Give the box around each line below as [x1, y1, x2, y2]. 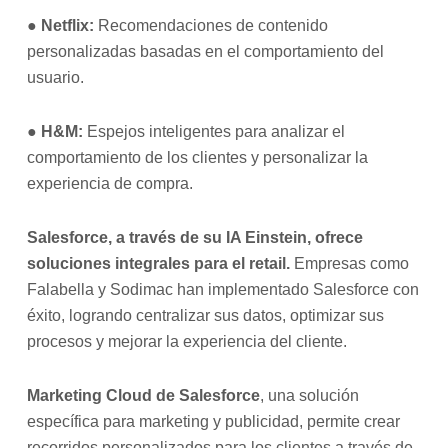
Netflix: [41, 17, 95, 35]
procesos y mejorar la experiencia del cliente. [27, 333, 348, 351]
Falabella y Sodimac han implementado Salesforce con [27, 281, 420, 299]
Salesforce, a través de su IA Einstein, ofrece [27, 229, 364, 247]
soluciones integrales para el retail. [27, 255, 291, 273]
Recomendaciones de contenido [94, 17, 329, 35]
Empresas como [290, 255, 410, 273]
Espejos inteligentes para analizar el [83, 123, 346, 141]
